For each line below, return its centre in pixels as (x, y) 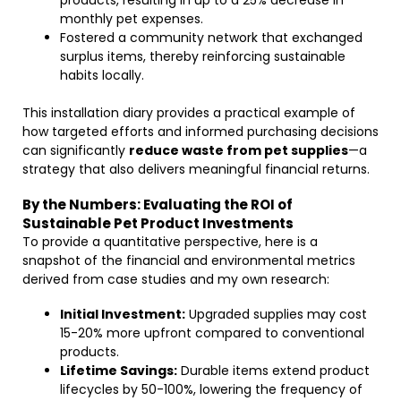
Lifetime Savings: (119, 371)
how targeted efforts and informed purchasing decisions (200, 132)
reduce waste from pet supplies (239, 150)
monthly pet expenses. (132, 19)
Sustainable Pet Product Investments (158, 223)
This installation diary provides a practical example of (189, 113)
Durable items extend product (273, 371)
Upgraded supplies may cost (276, 314)
